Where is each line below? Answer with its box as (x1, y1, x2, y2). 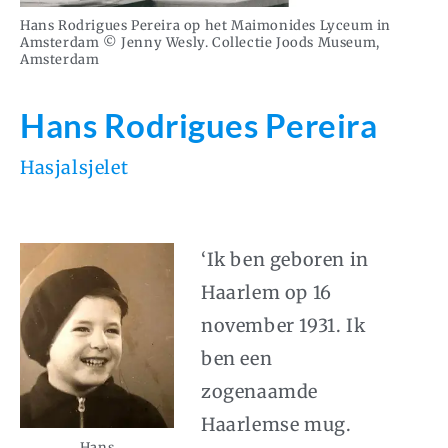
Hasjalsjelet (20, 155, 129, 179)
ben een (201, 346, 273, 370)
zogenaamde (201, 379, 318, 403)
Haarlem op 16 (201, 280, 332, 304)
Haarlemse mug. (201, 412, 352, 436)
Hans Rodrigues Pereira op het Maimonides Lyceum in (20, 17, 392, 35)
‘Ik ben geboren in (201, 247, 369, 271)
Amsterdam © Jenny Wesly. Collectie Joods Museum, (20, 34, 380, 52)
